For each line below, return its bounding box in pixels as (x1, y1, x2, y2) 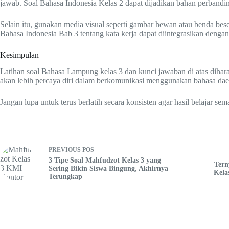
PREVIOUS (49, 146, 82, 154)
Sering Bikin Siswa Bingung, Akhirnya (49, 165, 168, 173)
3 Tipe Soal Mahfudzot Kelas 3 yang (49, 156, 161, 165)
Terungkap (49, 173, 82, 181)
